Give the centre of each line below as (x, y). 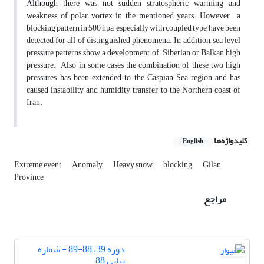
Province (29, 177)
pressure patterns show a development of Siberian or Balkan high (133, 53)
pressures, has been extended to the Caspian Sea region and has (133, 78)
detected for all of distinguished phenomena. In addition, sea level (133, 41)
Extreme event (38, 165)
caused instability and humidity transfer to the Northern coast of (133, 90)
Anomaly (88, 165)
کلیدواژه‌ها (231, 141)
